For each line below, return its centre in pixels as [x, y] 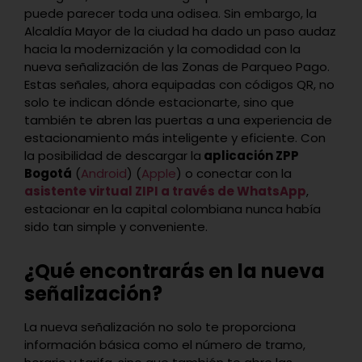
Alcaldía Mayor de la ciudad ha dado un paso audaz [180, 31]
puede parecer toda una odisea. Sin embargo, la [170, 13]
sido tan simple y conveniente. [116, 226]
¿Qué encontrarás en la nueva [175, 271]
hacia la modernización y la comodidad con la [162, 48]
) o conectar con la [234, 173]
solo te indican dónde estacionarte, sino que [159, 102]
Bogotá [48, 173]
